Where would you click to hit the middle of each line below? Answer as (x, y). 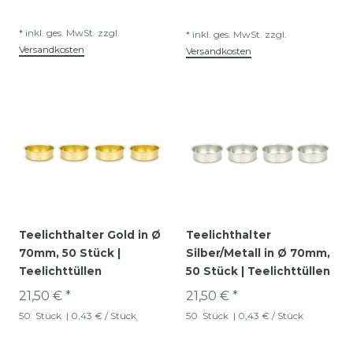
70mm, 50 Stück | (70, 253)
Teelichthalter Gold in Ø (90, 234)
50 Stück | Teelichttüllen (258, 271)
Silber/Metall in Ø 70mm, (258, 253)
